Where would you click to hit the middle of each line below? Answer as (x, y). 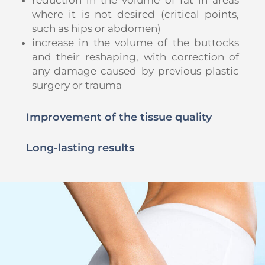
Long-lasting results (80, 148)
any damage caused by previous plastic (135, 71)
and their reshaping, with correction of (135, 56)
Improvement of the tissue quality (119, 117)
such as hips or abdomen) (96, 28)
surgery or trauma (77, 85)
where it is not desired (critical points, (135, 14)
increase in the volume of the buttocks (135, 42)
